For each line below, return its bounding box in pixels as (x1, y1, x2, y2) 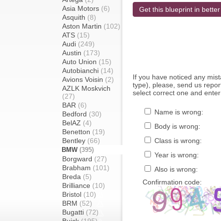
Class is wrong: (152, 137, 202, 145)
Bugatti (62, 208, 86, 216)
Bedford (62, 110, 89, 118)
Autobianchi (62, 67, 101, 74)
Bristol (62, 190, 83, 198)
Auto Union (62, 58, 99, 66)
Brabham (62, 164, 93, 172)
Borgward (62, 155, 94, 163)
